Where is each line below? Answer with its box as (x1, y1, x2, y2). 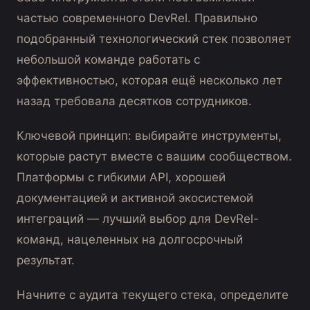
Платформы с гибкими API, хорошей (17, 170, 226, 185)
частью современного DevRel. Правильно (17, 11, 257, 26)
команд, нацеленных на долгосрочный (17, 232, 243, 247)
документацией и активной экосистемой (17, 191, 253, 206)
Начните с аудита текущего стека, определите (17, 288, 289, 302)
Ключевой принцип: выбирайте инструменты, (17, 129, 282, 143)
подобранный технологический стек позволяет (17, 32, 291, 46)
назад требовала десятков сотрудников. (17, 94, 252, 109)
